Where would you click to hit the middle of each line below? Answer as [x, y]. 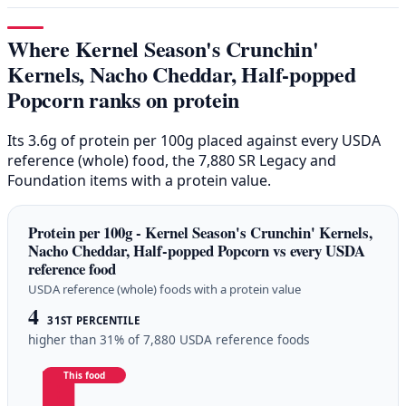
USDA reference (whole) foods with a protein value [165, 289]
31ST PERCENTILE [94, 321]
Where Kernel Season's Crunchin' [163, 48]
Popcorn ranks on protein [124, 99]
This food [85, 376]
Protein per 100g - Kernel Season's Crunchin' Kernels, [201, 232]
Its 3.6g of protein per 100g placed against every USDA [194, 140]
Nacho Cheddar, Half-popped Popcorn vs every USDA [197, 250]
